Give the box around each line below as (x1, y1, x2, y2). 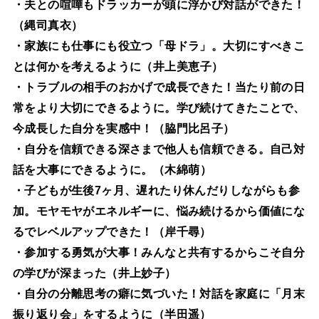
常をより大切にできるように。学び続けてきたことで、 (12, 100, 305, 114)
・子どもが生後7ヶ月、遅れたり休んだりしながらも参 (12, 183, 300, 197)
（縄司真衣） (12, 18, 83, 31)
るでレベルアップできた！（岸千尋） (12, 224, 211, 238)
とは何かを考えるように (12, 59, 142, 73)
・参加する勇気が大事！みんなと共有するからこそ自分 (12, 245, 305, 258)
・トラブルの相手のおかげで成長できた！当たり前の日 (12, 80, 305, 93)
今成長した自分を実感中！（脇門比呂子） (12, 121, 235, 135)
